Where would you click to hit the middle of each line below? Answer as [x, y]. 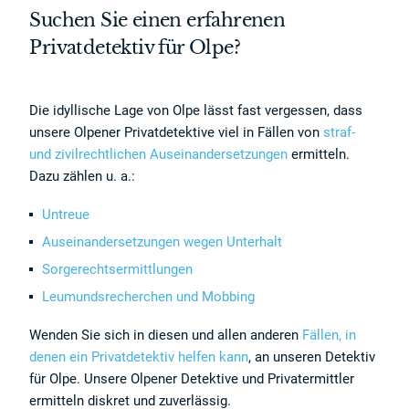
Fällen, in [330, 335]
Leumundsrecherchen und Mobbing [149, 297]
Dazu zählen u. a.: [83, 176]
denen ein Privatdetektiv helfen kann [139, 357]
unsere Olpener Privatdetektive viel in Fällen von [175, 132]
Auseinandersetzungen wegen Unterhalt [163, 242]
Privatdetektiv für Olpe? [135, 47]
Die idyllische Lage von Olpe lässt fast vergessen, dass [196, 110]
